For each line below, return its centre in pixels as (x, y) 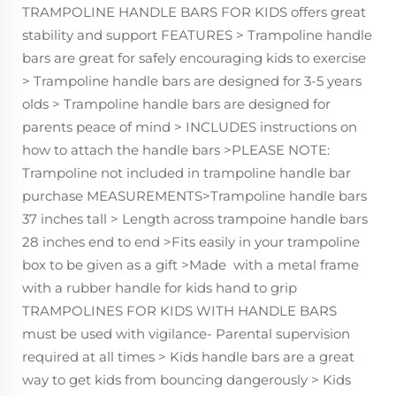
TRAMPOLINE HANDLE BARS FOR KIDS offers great (194, 11)
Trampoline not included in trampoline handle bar (187, 172)
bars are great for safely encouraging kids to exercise (194, 57)
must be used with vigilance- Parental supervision (186, 333)
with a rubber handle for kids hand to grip (160, 287)
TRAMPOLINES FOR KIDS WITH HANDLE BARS (179, 310)
